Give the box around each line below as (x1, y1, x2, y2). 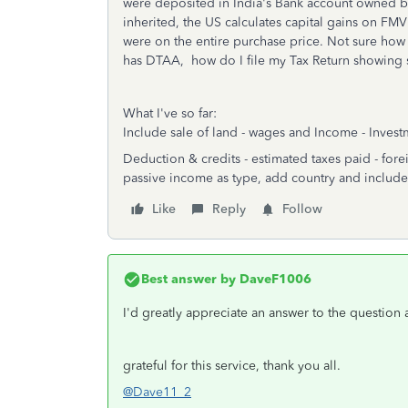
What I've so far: (123, 106, 217, 121)
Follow (282, 201, 322, 217)
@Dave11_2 (123, 384, 191, 400)
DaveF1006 (236, 271, 311, 287)
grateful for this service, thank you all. (123, 358, 341, 373)
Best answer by (141, 271, 236, 287)
